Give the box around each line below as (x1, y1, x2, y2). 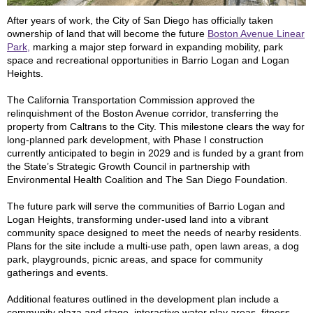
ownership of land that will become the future (7, 28, 208, 39)
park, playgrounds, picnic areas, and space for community (7, 254, 263, 265)
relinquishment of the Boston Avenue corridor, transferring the (7, 108, 279, 119)
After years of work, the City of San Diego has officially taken (7, 15, 273, 26)
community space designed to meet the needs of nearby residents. (7, 227, 302, 238)
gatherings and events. (7, 267, 108, 278)
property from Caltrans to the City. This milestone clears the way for (7, 121, 305, 132)
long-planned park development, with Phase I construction (7, 134, 263, 145)
